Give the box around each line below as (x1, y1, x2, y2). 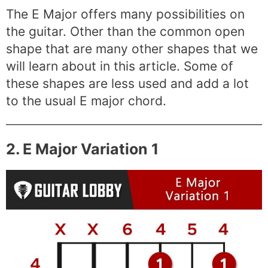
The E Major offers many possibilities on (6, 7, 245, 22)
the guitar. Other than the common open (6, 24, 245, 39)
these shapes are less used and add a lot (6, 76, 249, 92)
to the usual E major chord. (6, 93, 166, 109)
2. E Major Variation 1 (6, 140, 159, 159)
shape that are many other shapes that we (6, 41, 258, 57)
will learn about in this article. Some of (6, 59, 233, 74)
